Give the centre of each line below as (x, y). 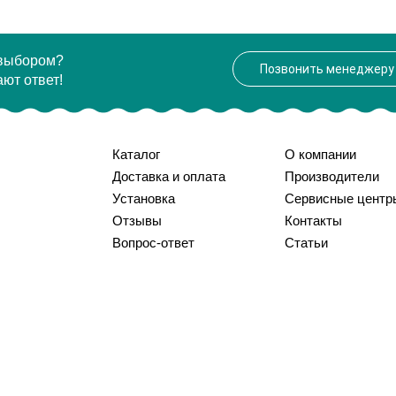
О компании (320, 154)
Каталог (136, 154)
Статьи (306, 243)
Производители (331, 176)
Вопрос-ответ (153, 243)
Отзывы (137, 221)
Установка (143, 198)
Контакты (313, 221)
